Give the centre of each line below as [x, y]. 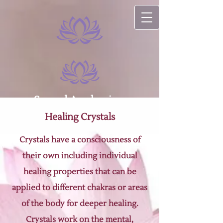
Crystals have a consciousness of [80, 140]
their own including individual [80, 156]
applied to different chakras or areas [80, 188]
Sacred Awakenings [81, 100]
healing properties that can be [80, 172]
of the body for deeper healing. [80, 204]
